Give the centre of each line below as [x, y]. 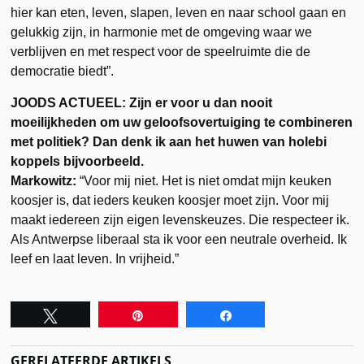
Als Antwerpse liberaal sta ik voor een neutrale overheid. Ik [179, 239]
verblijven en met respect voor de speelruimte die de [161, 51]
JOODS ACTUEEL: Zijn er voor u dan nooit [142, 102]
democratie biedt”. [63, 71]
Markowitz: [44, 180]
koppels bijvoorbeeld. [78, 161]
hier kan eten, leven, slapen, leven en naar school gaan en [179, 12]
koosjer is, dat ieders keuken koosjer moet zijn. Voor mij [170, 200]
